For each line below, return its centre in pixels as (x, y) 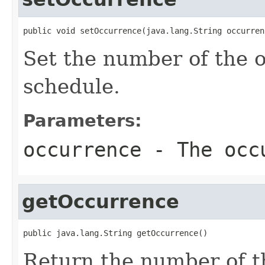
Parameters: (83, 120)
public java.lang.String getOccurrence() (115, 233)
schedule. (72, 86)
